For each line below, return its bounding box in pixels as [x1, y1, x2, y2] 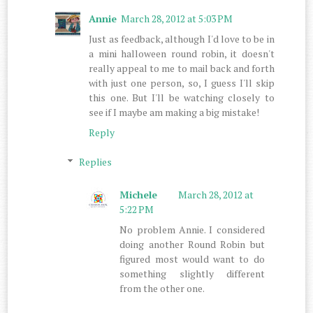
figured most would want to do [119, 252, 265, 266]
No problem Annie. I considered [119, 223, 265, 237]
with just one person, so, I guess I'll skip [89, 75, 275, 89]
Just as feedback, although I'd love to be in [89, 31, 275, 45]
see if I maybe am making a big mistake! [89, 105, 260, 119]
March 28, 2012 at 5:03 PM [121, 11, 233, 25]
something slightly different [119, 267, 265, 281]
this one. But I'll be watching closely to [89, 90, 275, 104]
